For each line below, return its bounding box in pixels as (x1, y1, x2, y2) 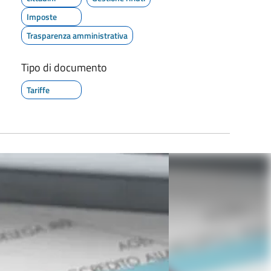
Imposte (26, 10, 57, 23)
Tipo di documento (21, 59, 107, 76)
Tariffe (26, 83, 50, 96)
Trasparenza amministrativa (26, 28, 128, 42)
